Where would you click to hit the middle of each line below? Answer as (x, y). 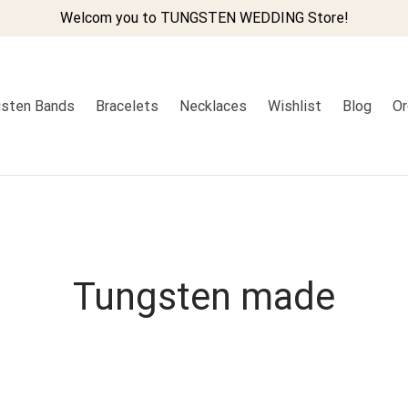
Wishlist (294, 106)
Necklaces (213, 106)
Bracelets (127, 106)
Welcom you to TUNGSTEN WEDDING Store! (204, 18)
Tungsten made (204, 296)
